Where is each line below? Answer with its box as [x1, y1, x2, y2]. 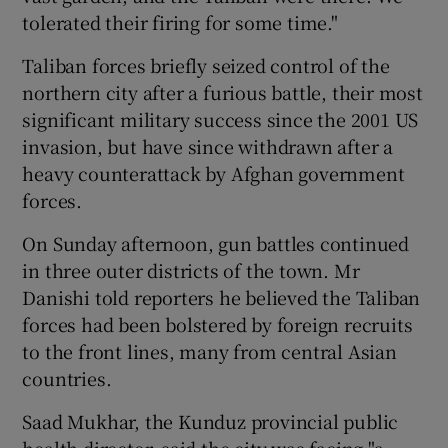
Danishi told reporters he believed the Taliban [22, 283, 421, 310]
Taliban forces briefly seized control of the [22, 51, 390, 78]
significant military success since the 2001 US [22, 105, 419, 132]
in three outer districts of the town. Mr [22, 256, 360, 283]
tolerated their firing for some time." [22, 8, 338, 35]
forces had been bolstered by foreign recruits [22, 310, 413, 337]
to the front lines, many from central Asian [22, 337, 397, 364]
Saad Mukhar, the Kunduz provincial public [22, 407, 399, 434]
